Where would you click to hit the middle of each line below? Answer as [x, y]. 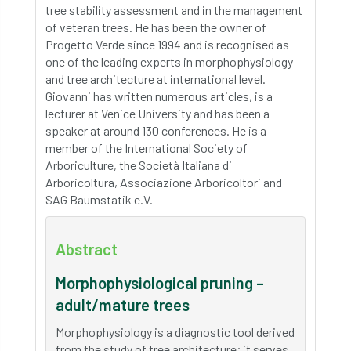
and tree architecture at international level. [156, 79]
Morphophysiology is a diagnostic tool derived [175, 332]
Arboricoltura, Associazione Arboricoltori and [164, 182]
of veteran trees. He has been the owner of [156, 27]
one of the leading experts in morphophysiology [169, 62]
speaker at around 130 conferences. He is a [156, 130]
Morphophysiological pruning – [160, 283]
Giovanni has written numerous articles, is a [159, 96]
